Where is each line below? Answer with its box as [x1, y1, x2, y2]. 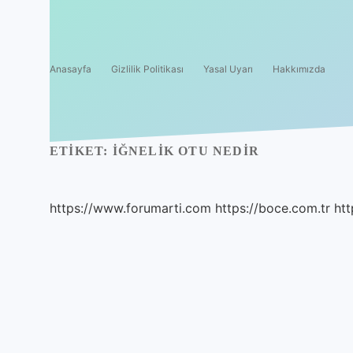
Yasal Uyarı [203, 63, 253, 75]
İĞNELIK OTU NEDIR [112, 144, 260, 158]
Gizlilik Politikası [111, 63, 184, 75]
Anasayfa [50, 63, 91, 75]
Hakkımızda [273, 63, 325, 75]
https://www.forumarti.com [50, 200, 211, 216]
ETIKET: [50, 144, 113, 158]
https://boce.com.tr [215, 200, 330, 216]
